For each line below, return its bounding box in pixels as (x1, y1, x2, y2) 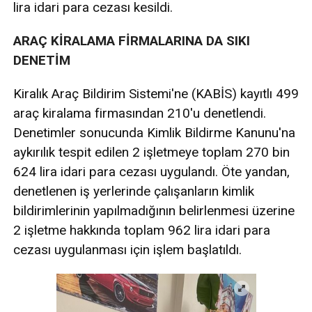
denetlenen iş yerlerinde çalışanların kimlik (13, 183, 254, 200)
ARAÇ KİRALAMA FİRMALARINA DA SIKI (13, 33, 250, 49)
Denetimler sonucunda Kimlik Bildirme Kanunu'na (13, 125, 295, 141)
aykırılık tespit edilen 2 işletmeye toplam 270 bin (13, 144, 290, 161)
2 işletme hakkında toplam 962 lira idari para (13, 222, 270, 239)
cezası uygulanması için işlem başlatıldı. (13, 242, 242, 258)
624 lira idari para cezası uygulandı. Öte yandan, (13, 164, 290, 180)
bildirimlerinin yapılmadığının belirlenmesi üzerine (13, 203, 295, 219)
